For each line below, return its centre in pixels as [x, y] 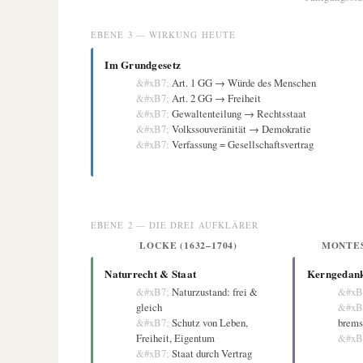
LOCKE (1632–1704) [189, 246]
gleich [149, 307]
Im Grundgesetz [143, 64]
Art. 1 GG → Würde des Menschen [243, 82]
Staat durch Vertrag [211, 354]
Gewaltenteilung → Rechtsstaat [239, 113]
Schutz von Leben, [209, 323]
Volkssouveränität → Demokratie [241, 128]
